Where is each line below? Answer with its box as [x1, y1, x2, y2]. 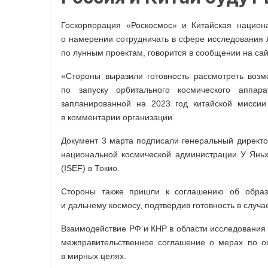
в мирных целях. [61, 251, 127, 261]
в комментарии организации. [61, 112, 175, 123]
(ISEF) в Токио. [61, 163, 120, 173]
